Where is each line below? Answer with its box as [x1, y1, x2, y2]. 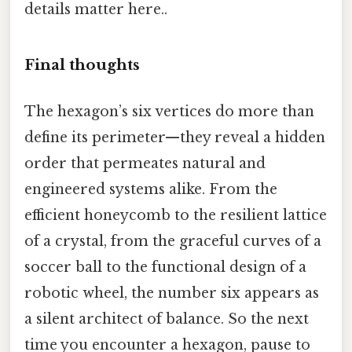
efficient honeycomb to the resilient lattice [24, 207, 327, 225]
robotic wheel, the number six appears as [24, 284, 319, 302]
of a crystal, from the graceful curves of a [24, 233, 321, 251]
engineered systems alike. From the [24, 181, 277, 199]
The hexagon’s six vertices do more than [24, 103, 314, 121]
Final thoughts [24, 56, 140, 74]
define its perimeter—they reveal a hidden [24, 129, 325, 147]
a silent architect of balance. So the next [24, 310, 309, 328]
